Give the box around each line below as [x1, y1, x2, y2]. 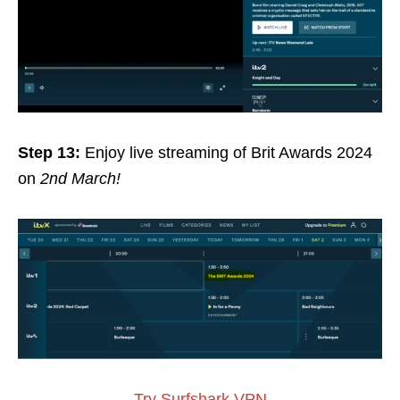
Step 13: [18, 143, 85, 162]
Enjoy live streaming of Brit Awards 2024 [85, 143, 372, 162]
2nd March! [40, 169, 121, 187]
